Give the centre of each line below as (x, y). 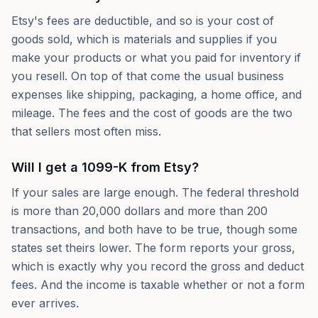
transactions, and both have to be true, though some (154, 229)
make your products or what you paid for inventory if (156, 57)
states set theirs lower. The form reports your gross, (153, 248)
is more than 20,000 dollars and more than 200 (139, 211)
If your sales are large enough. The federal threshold (155, 192)
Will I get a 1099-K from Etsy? (105, 167)
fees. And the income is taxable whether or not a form (158, 285)
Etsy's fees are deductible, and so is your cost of (143, 21)
